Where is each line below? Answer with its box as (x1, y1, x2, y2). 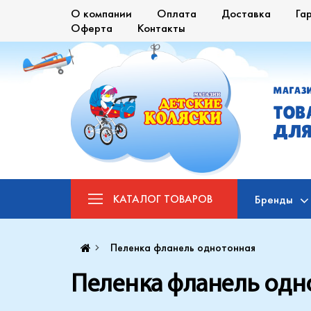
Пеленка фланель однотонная (110, 240, 255, 255)
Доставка (221, 6, 271, 21)
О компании (71, 6, 132, 21)
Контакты (137, 20, 185, 35)
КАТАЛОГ (113, 191, 164, 206)
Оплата (157, 6, 196, 21)
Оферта (71, 20, 112, 35)
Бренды (255, 191, 293, 207)
